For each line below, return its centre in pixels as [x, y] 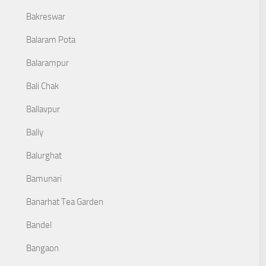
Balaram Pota [51, 40]
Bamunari [44, 179]
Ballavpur [43, 109]
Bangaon [42, 248]
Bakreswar [46, 17]
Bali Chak [42, 86]
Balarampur [47, 63]
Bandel [39, 225]
